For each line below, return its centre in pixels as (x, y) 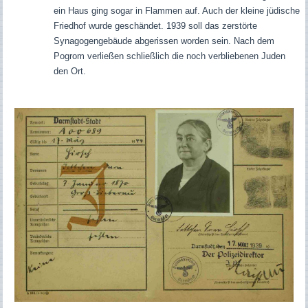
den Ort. (69, 71)
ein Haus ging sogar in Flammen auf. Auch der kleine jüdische (176, 11)
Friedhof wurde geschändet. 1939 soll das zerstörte (155, 26)
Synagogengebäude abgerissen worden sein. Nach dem (164, 41)
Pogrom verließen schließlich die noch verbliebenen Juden (169, 56)
